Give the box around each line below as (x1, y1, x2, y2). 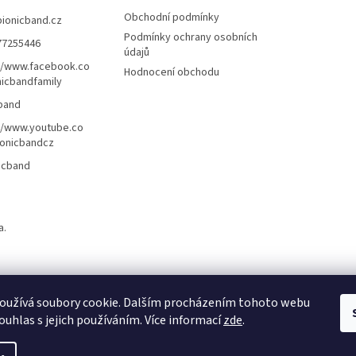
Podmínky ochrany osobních (123, 29, 257, 45)
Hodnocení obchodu (123, 64, 219, 80)
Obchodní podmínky (123, 9, 219, 25)
